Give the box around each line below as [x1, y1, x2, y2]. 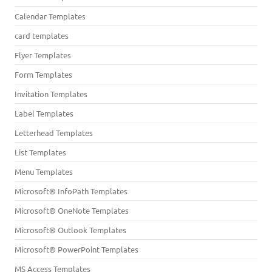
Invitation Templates [15, 89, 87, 99]
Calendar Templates [15, 11, 86, 21]
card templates [15, 30, 69, 41]
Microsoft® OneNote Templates [15, 205, 129, 216]
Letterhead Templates [15, 127, 93, 138]
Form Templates [15, 69, 72, 80]
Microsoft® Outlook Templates [15, 225, 126, 235]
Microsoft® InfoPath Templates [15, 186, 127, 196]
